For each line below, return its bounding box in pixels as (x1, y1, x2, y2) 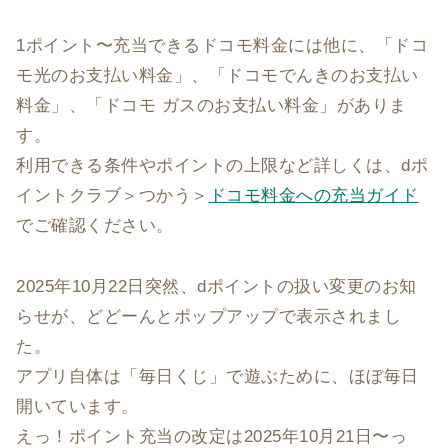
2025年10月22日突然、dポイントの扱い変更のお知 (16, 276, 417, 296)
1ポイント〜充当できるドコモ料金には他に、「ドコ (16, 36, 429, 56)
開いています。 (16, 396, 139, 416)
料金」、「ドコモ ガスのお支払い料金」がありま (16, 96, 407, 116)
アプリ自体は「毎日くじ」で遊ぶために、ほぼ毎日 (16, 366, 419, 386)
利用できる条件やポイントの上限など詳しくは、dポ (16, 156, 429, 176)
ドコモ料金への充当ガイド (208, 186, 419, 206)
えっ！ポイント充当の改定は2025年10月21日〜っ (16, 426, 408, 446)
